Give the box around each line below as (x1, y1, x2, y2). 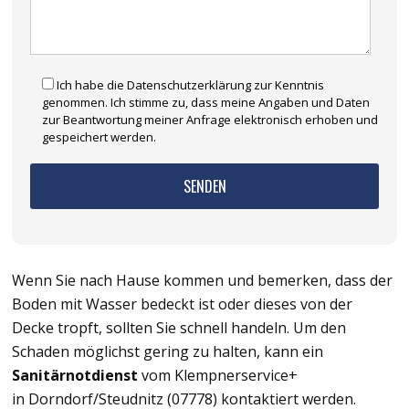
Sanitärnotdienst (12, 365, 138, 386)
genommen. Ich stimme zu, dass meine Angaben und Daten (42, 94, 370, 111)
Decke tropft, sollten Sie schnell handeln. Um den (12, 318, 346, 339)
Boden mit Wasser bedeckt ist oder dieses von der (12, 294, 352, 315)
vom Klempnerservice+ (138, 365, 298, 386)
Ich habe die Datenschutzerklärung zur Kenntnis (57, 77, 324, 94)
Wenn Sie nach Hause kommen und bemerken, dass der (12, 270, 393, 291)
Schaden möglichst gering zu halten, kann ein (12, 341, 323, 362)
